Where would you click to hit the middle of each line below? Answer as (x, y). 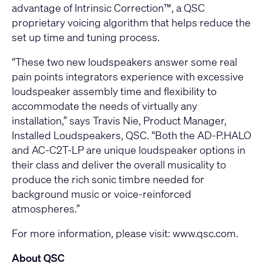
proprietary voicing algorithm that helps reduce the (131, 23)
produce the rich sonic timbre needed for (108, 179)
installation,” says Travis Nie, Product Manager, (119, 121)
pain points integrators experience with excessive (128, 77)
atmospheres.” (46, 209)
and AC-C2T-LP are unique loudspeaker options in (129, 150)
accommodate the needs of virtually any (104, 106)
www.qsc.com (204, 233)
